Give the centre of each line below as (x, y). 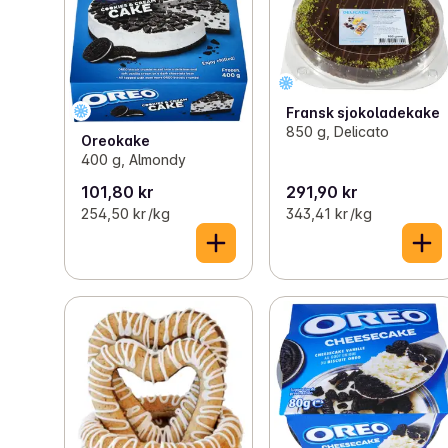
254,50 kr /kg (125, 214)
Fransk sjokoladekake (363, 112)
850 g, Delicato (338, 131)
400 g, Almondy (133, 159)
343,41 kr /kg (329, 214)
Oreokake (115, 140)
